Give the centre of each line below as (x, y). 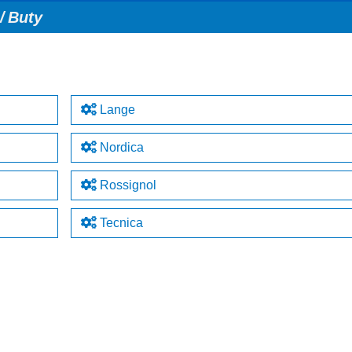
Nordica (120, 147)
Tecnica (119, 223)
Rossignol (126, 185)
